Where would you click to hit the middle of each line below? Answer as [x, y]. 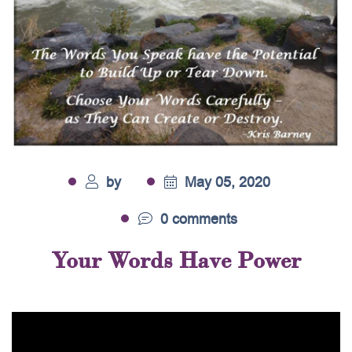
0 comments [197, 219]
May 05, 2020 [225, 182]
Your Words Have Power [176, 260]
